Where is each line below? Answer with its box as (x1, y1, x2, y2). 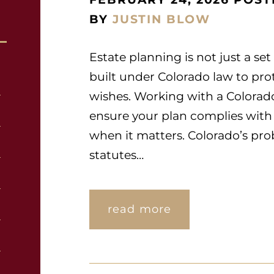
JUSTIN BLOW (112, 12, 210, 26)
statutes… (89, 148, 144, 162)
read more (108, 202, 171, 216)
